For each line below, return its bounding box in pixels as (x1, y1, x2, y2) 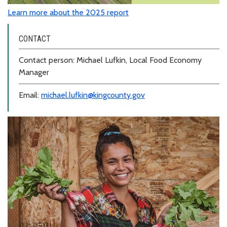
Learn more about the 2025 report (8, 8, 129, 18)
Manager (19, 67, 49, 78)
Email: (19, 90, 41, 100)
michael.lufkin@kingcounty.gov (41, 90, 145, 100)
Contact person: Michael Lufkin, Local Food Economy (19, 55, 202, 65)
